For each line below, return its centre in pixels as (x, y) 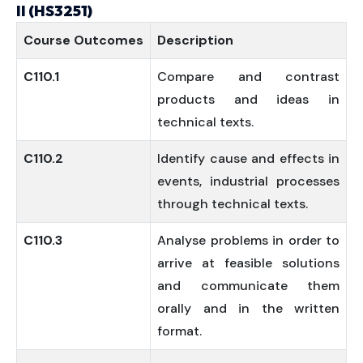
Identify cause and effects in (248, 158)
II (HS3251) (54, 11)
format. (179, 331)
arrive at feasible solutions (248, 263)
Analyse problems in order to (248, 240)
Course (47, 40)
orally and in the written (248, 308)
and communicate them (248, 286)
